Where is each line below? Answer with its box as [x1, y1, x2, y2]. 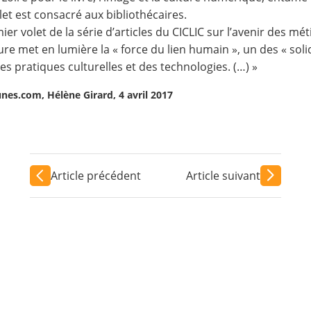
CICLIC [172, 24, 208, 40]
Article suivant [186, 167, 261, 183]
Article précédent [50, 167, 141, 183]
